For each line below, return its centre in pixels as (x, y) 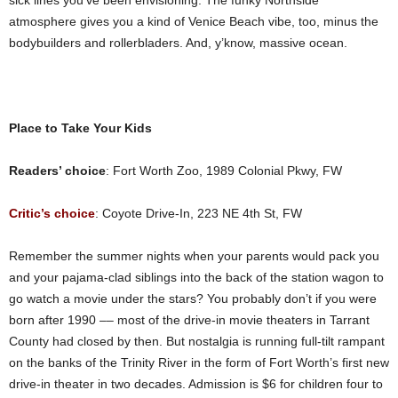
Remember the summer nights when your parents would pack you (194, 256)
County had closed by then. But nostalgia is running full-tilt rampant (197, 341)
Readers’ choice (57, 171)
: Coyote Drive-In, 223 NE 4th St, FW (199, 213)
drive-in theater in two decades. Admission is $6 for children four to (196, 384)
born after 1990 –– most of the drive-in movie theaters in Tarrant (189, 320)
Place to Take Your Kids (80, 128)
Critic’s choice (52, 213)
